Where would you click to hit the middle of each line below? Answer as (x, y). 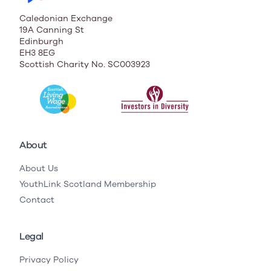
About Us (39, 168)
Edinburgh (41, 41)
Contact (37, 200)
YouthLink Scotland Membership (88, 184)
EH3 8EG (37, 53)
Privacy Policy (49, 260)
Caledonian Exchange (66, 18)
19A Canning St (52, 30)
